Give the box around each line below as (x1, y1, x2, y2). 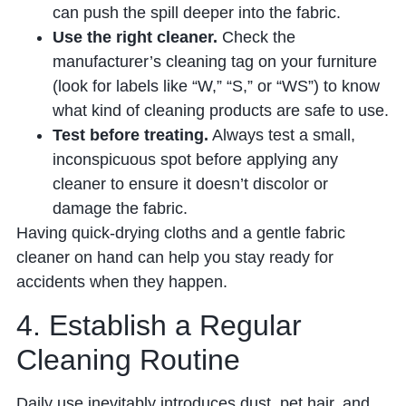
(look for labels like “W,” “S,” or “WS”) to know (52, 77, 380, 96)
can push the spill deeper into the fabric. (52, 4, 341, 23)
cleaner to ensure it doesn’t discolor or (52, 175, 328, 194)
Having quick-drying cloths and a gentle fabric (15, 224, 345, 243)
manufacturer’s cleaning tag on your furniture (52, 53, 377, 72)
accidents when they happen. (15, 273, 227, 292)
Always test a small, (208, 126, 355, 145)
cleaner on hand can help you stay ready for (15, 248, 333, 267)
